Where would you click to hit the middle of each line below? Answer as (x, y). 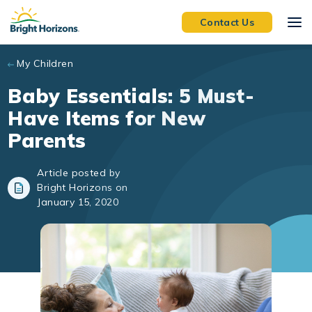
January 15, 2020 (78, 202)
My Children (45, 63)
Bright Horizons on (83, 187)
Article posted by (79, 173)
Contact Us (227, 22)
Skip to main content (69, 13)
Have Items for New (107, 118)
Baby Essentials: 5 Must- (131, 96)
